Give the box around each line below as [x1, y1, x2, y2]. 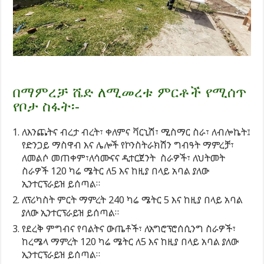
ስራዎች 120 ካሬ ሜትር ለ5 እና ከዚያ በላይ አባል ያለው [22, 164, 210, 177]
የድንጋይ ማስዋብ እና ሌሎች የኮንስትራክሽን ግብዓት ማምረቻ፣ [22, 138, 235, 151]
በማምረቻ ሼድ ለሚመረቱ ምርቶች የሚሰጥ [13, 84, 247, 100]
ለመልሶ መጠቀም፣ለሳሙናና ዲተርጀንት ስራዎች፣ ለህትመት [22, 151, 226, 164]
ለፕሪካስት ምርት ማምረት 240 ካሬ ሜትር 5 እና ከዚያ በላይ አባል [22, 193, 243, 206]
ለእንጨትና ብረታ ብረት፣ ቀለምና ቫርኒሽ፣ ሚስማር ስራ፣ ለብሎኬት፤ [22, 125, 251, 138]
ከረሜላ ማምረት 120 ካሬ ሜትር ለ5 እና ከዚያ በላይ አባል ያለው [22, 235, 239, 248]
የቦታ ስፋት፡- [13, 98, 80, 114]
